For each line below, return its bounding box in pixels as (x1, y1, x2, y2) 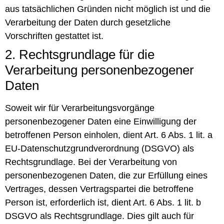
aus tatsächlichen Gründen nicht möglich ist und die (5, 3, 210, 14)
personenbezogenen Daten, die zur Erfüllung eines (5, 170, 207, 180)
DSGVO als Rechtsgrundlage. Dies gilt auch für (5, 210, 194, 221)
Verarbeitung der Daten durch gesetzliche (5, 17, 170, 27)
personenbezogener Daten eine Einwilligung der (5, 116, 196, 126)
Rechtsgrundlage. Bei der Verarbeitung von (5, 156, 177, 167)
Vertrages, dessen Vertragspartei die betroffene (5, 183, 193, 194)
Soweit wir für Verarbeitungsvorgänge (5, 102, 154, 113)
